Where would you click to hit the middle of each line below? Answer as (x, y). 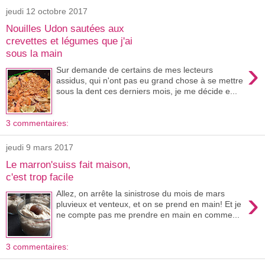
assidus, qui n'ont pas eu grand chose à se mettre (150, 81)
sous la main (34, 53)
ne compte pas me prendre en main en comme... (148, 215)
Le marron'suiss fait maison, (68, 164)
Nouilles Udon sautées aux (65, 28)
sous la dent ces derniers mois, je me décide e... (147, 91)
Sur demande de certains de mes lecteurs (135, 70)
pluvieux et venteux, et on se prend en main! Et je (149, 204)
